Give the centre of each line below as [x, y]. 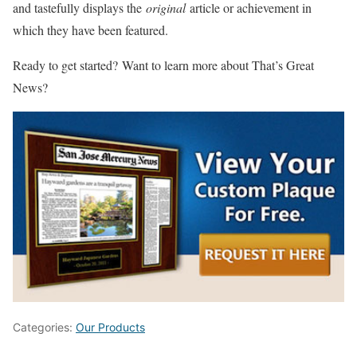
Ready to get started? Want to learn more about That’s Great [163, 65]
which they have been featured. [90, 30]
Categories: [44, 327]
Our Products [110, 327]
